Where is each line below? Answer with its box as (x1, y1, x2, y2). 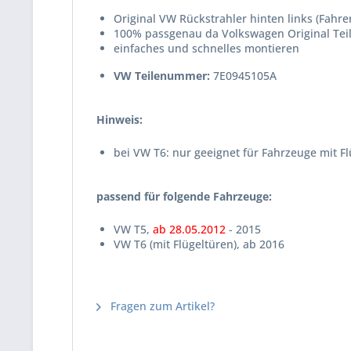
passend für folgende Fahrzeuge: (96, 189, 272, 204)
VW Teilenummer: (114, 68, 210, 83)
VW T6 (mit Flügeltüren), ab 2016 (114, 237, 284, 251)
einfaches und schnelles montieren (114, 41, 299, 56)
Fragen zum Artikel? (107, 299, 215, 313)
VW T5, (114, 222, 153, 237)
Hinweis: (96, 112, 143, 127)
